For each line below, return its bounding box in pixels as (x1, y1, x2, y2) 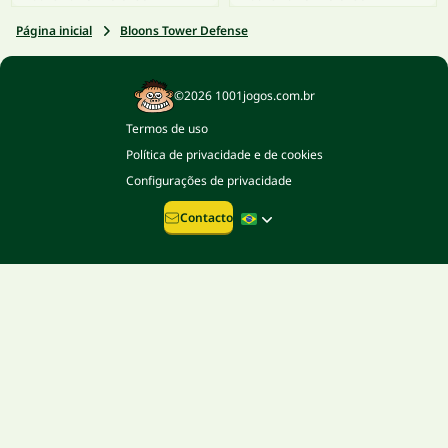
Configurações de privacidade (125, 172, 292, 190)
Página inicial (16, 22, 92, 40)
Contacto (179, 209, 233, 227)
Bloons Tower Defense (120, 22, 248, 40)
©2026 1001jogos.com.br (173, 87, 315, 105)
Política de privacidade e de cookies (125, 146, 323, 164)
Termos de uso (125, 120, 208, 138)
